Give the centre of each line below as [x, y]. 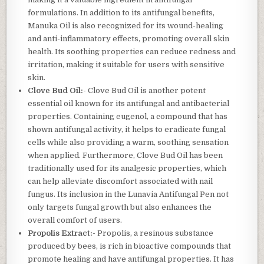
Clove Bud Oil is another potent [146, 91]
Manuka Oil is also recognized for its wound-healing [126, 26]
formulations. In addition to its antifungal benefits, [121, 13]
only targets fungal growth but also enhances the [120, 207]
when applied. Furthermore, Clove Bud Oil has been [126, 156]
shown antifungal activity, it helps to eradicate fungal [127, 130]
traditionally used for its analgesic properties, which [127, 169]
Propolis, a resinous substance [155, 233]
